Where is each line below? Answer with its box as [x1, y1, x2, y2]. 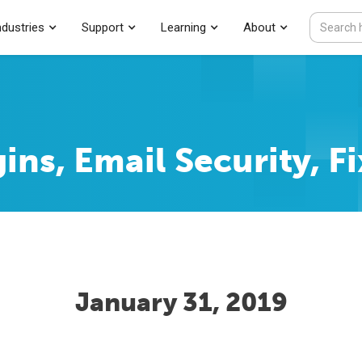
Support [82, 20, 124, 35]
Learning [161, 20, 206, 35]
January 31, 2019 [74, 287, 288, 318]
